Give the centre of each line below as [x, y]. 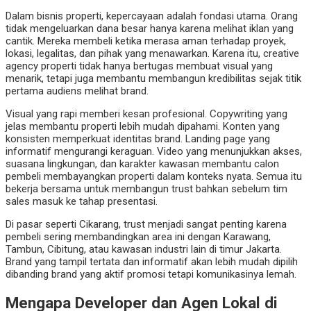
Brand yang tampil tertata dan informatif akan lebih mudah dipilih [152, 262]
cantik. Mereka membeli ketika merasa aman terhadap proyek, [146, 41]
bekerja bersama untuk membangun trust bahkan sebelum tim [146, 189]
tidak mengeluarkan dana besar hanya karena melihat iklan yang [150, 29]
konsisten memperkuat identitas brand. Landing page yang [138, 139]
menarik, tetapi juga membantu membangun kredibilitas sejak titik [153, 79]
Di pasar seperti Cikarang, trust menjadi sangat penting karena [146, 225]
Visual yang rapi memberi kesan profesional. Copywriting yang [146, 114]
